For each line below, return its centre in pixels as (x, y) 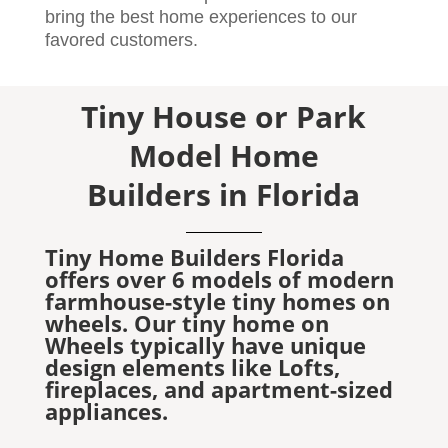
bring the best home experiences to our (200, 16)
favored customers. (121, 39)
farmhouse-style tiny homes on (217, 300)
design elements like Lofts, (192, 366)
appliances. (106, 410)
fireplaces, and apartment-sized (218, 388)
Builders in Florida (224, 194)
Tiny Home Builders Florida (194, 256)
